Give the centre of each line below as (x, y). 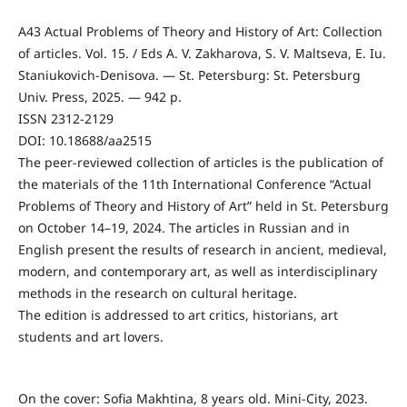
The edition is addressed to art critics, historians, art (178, 315)
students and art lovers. (90, 337)
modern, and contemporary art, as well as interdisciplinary (197, 272)
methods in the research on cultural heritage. (157, 293)
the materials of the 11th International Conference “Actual (194, 184)
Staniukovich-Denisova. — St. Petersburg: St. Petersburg (189, 75)
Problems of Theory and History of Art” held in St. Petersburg (203, 206)
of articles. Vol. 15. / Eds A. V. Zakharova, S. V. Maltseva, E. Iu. (202, 54)
